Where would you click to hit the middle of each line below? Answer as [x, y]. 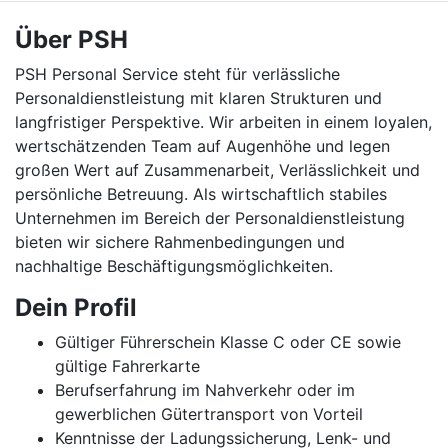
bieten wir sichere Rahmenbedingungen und [180, 242]
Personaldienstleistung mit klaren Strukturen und [198, 98]
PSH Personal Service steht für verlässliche [177, 74]
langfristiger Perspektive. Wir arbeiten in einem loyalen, [223, 122]
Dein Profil [76, 307]
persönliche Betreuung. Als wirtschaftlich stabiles [201, 194]
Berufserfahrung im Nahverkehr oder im [205, 390]
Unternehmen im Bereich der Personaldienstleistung [210, 218]
